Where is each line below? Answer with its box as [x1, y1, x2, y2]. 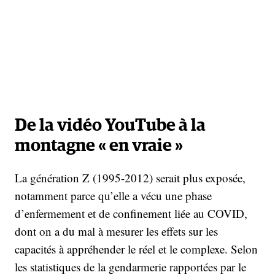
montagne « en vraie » [15, 137, 183, 155]
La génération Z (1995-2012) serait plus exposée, [15, 169, 246, 185]
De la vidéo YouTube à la [15, 117, 206, 134]
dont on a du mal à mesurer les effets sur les [15, 223, 218, 239]
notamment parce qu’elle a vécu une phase [15, 187, 212, 203]
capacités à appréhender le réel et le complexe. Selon [15, 241, 258, 257]
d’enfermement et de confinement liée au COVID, [15, 205, 247, 221]
